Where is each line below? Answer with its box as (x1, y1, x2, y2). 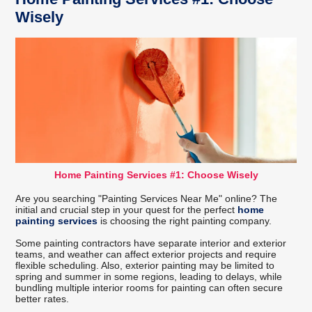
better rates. (15, 292, 70, 304)
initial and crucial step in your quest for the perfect (15, 203, 238, 215)
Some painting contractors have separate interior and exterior (15, 237, 287, 249)
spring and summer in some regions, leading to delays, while (15, 270, 283, 282)
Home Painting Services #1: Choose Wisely (54, 169, 258, 180)
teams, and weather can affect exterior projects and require (15, 248, 277, 260)
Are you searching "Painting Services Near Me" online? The (15, 192, 278, 204)
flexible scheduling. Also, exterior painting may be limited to (15, 259, 275, 271)
